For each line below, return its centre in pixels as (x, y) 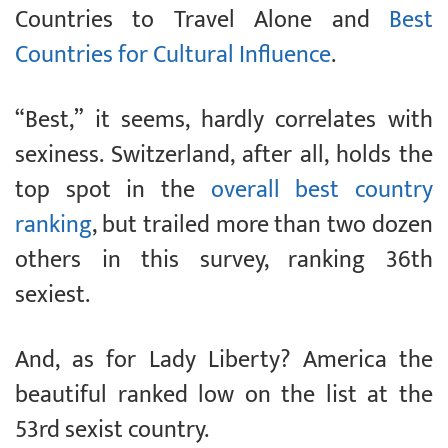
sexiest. (52, 295)
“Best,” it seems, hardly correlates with (224, 120)
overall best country (322, 190)
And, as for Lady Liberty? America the (224, 360)
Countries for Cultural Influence (173, 55)
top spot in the (113, 190)
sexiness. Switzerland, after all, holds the (224, 155)
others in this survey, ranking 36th (224, 260)
